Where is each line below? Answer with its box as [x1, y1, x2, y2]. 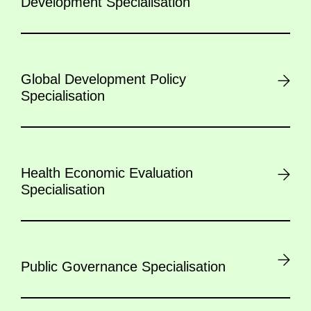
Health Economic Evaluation [21, 165, 193, 181]
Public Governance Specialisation [21, 259, 226, 275]
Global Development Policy [21, 72, 186, 87]
